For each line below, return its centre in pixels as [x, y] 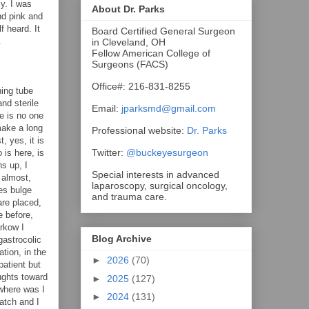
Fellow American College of [151, 53]
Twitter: [108, 152]
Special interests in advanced [156, 174]
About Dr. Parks [128, 9]
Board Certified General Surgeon [163, 31]
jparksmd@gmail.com [169, 108]
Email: [107, 108]
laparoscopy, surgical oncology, [160, 185]
